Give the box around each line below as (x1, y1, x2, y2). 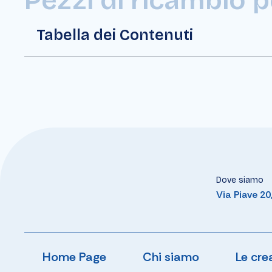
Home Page (42, 249, 107, 265)
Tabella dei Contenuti (36, 25, 194, 44)
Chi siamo (143, 249, 200, 265)
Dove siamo (216, 174, 264, 185)
